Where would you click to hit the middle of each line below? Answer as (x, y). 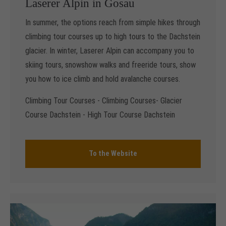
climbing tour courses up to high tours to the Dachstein (113, 37)
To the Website (113, 154)
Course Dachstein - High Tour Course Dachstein (100, 115)
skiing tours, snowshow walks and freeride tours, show (110, 65)
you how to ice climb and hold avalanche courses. (103, 79)
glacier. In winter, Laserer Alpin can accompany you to (110, 51)
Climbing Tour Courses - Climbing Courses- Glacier (104, 101)
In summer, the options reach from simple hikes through (113, 23)
